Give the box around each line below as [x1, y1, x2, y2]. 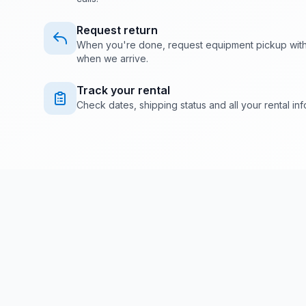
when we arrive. [76, 53, 148, 64]
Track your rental [76, 83, 170, 97]
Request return [76, 23, 158, 37]
